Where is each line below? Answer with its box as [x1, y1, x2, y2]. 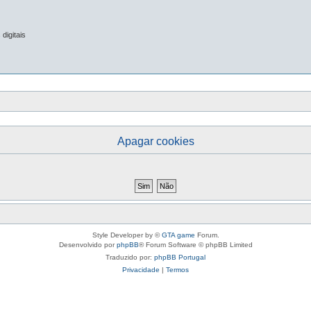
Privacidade [122, 266, 160, 274]
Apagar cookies [117, 135, 194, 147]
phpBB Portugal [154, 253, 205, 261]
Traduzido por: [106, 253, 154, 261]
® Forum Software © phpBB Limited [138, 241, 253, 249]
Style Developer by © [92, 231, 162, 239]
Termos [166, 266, 189, 274]
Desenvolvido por [58, 241, 117, 249]
